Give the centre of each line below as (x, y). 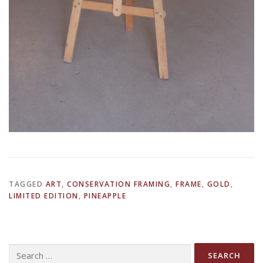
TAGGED (27, 184)
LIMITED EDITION (44, 196)
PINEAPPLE (105, 196)
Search (20, 249)
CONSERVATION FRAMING (119, 184)
